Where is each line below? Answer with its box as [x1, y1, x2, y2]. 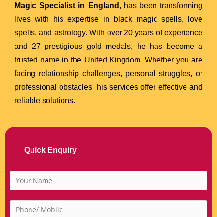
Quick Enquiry [24, 145, 77, 154]
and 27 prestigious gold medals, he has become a [15, 42, 202, 50]
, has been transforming [119, 1, 202, 10]
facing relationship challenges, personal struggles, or [15, 69, 202, 77]
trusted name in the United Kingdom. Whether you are [15, 55, 202, 64]
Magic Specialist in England [15, 1, 119, 10]
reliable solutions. [15, 96, 75, 105]
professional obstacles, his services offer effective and [15, 82, 202, 91]
